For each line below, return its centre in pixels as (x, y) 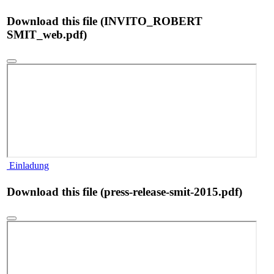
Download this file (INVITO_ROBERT (105, 21)
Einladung (28, 166)
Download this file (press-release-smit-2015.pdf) (124, 191)
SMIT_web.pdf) (47, 34)
